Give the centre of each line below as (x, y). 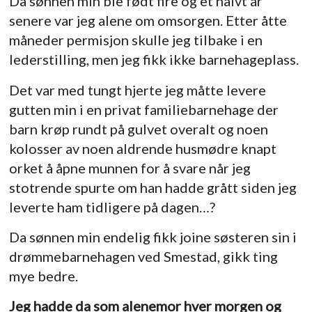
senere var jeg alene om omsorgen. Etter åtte (148, 21)
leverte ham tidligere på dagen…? (112, 206)
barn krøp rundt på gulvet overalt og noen (138, 128)
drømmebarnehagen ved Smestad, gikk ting (143, 256)
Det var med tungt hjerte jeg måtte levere (137, 89)
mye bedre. (43, 275)
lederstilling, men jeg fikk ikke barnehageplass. (154, 60)
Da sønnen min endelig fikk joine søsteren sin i (153, 236)
